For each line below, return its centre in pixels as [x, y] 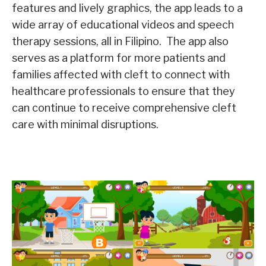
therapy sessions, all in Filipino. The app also [120, 41]
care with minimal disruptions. [85, 124]
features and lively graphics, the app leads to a [127, 8]
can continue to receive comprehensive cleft [124, 107]
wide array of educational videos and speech [123, 24]
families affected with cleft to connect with [121, 74]
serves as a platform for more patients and [119, 58]
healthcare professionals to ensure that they [123, 91]
